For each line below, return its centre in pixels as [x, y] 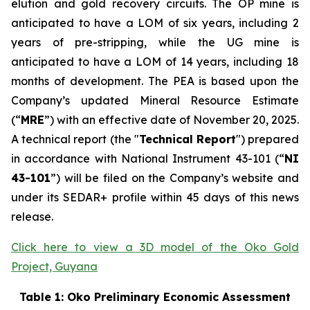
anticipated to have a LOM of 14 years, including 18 [155, 61]
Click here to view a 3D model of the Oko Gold [155, 247]
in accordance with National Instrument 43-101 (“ [148, 158]
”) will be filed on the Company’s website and [175, 177]
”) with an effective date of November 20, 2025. [172, 119]
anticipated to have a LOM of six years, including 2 [155, 22]
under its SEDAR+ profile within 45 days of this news [155, 197]
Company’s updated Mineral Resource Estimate [155, 100]
